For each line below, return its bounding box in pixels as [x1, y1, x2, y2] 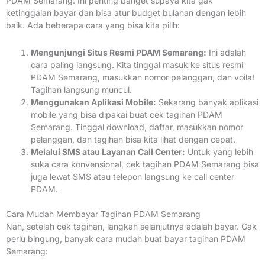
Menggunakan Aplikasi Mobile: [31, 96, 156, 107]
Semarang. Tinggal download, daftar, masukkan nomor [31, 121, 243, 132]
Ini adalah [206, 47, 246, 57]
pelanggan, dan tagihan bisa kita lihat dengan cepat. [31, 134, 235, 144]
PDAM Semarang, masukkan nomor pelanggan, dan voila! [31, 72, 254, 82]
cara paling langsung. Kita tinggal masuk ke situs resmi [31, 59, 243, 70]
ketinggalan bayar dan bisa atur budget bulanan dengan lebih [6, 8, 246, 18]
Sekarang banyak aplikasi [156, 96, 258, 107]
